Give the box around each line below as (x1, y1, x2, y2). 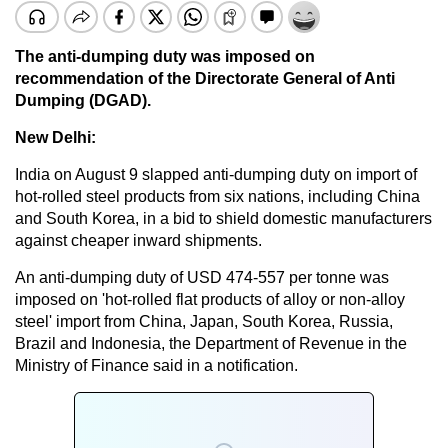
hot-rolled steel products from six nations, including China (15, 187, 420, 205)
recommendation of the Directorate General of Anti (15, 69, 395, 87)
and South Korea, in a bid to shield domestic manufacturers (15, 209, 432, 227)
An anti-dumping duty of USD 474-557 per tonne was (15, 268, 389, 286)
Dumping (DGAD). (15, 91, 151, 109)
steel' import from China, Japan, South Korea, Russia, (15, 312, 393, 330)
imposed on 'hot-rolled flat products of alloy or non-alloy (15, 290, 405, 308)
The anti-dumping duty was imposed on (15, 47, 315, 65)
